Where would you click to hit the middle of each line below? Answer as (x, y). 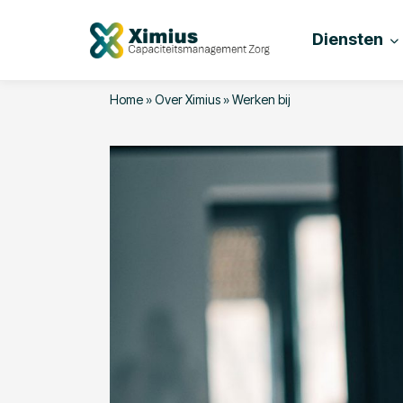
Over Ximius (188, 99)
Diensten (348, 39)
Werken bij (261, 99)
